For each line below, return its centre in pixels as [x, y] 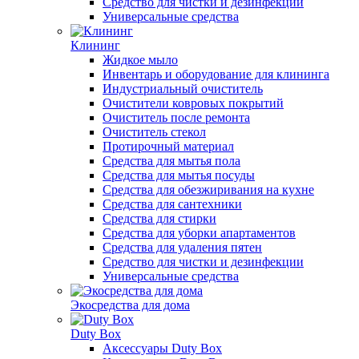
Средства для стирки [159, 218]
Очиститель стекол [154, 132]
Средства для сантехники [172, 204]
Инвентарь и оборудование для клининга [216, 74]
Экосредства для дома [130, 305]
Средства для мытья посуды [179, 175]
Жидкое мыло [140, 60]
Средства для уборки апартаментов [199, 233]
